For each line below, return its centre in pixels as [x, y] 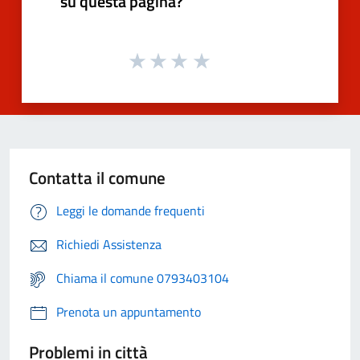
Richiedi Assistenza [109, 245]
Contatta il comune [97, 178]
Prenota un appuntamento [129, 312]
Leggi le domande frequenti [131, 211]
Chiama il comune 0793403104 [143, 278]
